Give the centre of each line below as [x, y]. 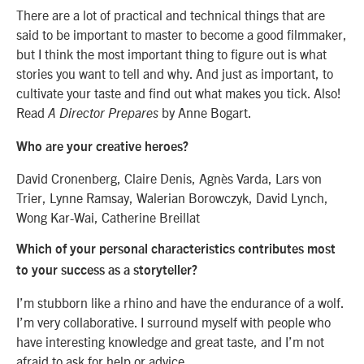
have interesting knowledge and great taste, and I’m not [170, 341]
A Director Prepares [103, 114]
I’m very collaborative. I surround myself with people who [173, 321]
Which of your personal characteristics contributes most [176, 250]
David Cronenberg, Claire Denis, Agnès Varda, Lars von [169, 178]
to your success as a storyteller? [107, 271]
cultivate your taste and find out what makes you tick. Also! [179, 93]
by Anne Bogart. [205, 113]
